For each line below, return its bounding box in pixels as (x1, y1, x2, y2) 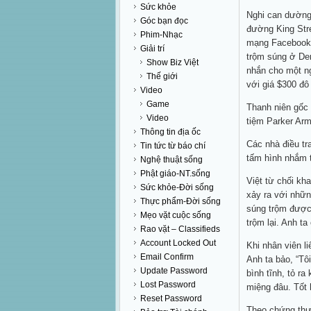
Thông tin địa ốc (140, 127, 201, 137)
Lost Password (140, 280, 196, 289)
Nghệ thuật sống (140, 155, 203, 165)
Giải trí (140, 44, 165, 53)
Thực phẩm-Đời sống (140, 196, 221, 206)
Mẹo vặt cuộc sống (140, 210, 211, 220)
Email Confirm (140, 252, 194, 262)
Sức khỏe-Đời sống (140, 183, 214, 192)
